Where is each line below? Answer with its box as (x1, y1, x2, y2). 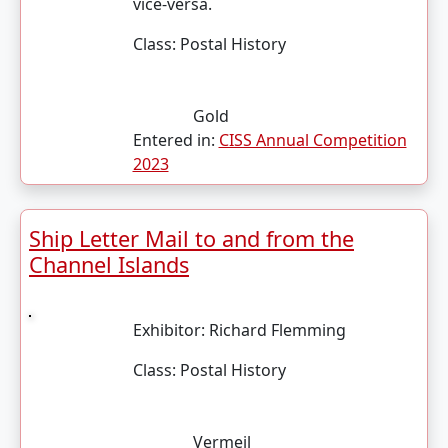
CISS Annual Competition (218, 129, 407, 151)
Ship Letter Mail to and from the (29, 224, 354, 253)
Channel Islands (29, 250, 189, 279)
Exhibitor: (132, 319, 209, 341)
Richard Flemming (208, 319, 346, 341)
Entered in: (132, 129, 219, 151)
